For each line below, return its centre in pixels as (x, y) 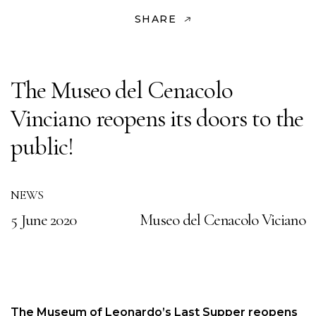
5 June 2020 (44, 220)
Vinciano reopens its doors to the (157, 119)
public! (42, 147)
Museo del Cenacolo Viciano (222, 220)
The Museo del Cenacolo (122, 90)
